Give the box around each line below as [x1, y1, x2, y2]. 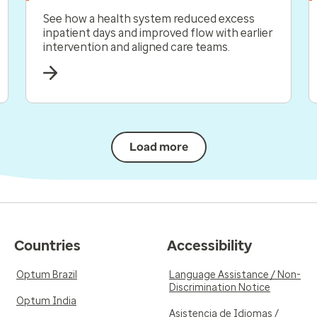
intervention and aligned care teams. [43, 40, 230, 54]
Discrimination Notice [169, 282, 270, 294]
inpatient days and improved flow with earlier [43, 26, 272, 40]
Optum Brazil [16, 269, 77, 281]
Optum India [16, 295, 76, 307]
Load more [129, 140, 188, 154]
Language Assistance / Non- [169, 269, 301, 281]
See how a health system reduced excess [43, 12, 255, 25]
